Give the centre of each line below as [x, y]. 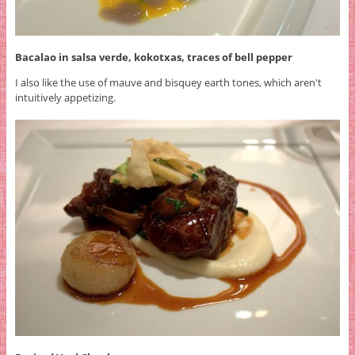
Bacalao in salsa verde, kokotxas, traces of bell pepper [153, 57]
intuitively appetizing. [65, 98]
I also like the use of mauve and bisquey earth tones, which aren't [168, 83]
